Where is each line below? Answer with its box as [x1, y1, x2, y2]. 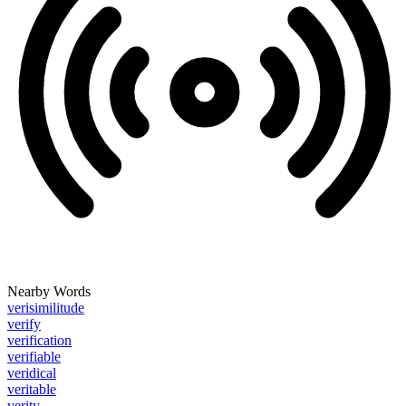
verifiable [7, 349, 61, 365]
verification [7, 333, 72, 349]
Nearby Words [7, 284, 91, 300]
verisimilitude [7, 300, 84, 316]
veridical [7, 365, 56, 382]
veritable [7, 382, 56, 398]
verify [7, 316, 41, 333]
